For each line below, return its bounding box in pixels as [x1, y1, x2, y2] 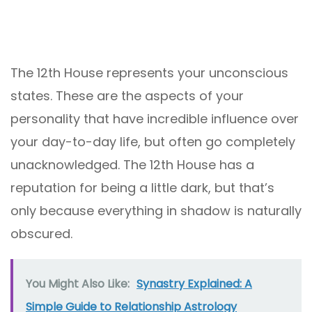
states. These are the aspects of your [10, 87, 244, 105]
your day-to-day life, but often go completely [10, 133, 295, 151]
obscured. [10, 225, 72, 243]
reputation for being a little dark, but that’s [10, 179, 274, 197]
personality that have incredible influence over [10, 110, 299, 128]
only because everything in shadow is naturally [10, 202, 302, 220]
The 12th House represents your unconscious [10, 64, 288, 82]
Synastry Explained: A [136, 276, 252, 292]
